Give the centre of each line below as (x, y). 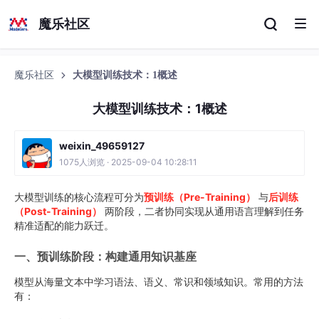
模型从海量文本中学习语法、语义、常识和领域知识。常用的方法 (159, 282)
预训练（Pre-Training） (200, 197)
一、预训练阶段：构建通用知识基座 (105, 256)
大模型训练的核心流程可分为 (79, 197)
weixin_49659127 (102, 146)
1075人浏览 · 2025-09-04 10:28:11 (128, 162)
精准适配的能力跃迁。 (64, 225)
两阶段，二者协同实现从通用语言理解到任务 (203, 211)
